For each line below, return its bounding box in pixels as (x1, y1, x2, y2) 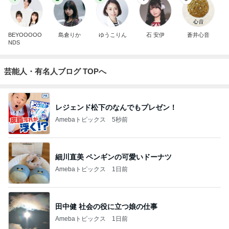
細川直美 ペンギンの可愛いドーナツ (55, 152, 172, 161)
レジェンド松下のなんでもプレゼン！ (55, 103, 177, 111)
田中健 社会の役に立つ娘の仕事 (55, 202, 157, 211)
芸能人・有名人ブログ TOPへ (4, 67, 106, 76)
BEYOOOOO (8, 32, 42, 38)
